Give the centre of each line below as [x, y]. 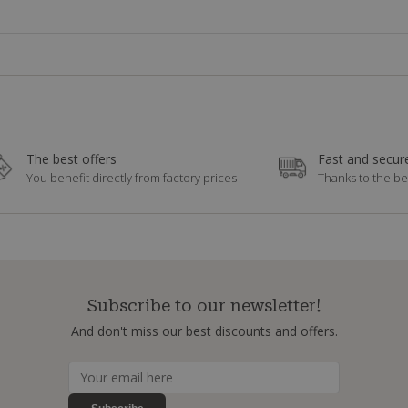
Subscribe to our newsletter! [204, 305]
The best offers [72, 158]
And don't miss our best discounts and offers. [204, 331]
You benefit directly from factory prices [132, 177]
